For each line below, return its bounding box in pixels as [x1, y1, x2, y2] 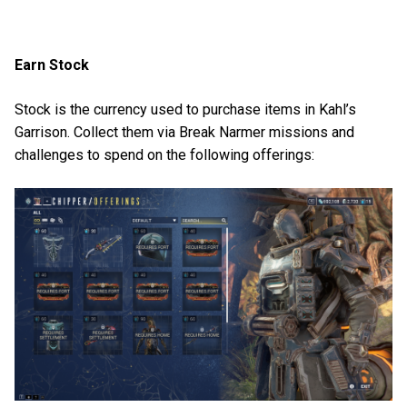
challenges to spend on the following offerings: [15, 145, 318, 164]
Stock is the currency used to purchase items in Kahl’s [15, 100, 356, 118]
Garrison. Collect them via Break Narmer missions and [15, 123, 354, 141]
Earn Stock [15, 55, 89, 74]
